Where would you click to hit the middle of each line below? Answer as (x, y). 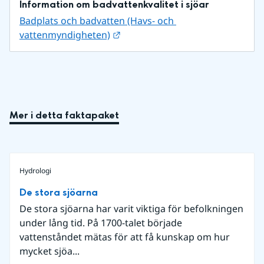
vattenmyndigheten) (65, 34)
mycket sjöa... (49, 251)
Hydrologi (35, 170)
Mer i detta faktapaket (64, 115)
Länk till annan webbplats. (178, 34)
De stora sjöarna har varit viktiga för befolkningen (131, 208)
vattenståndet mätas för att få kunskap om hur (125, 237)
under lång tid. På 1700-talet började (101, 222)
